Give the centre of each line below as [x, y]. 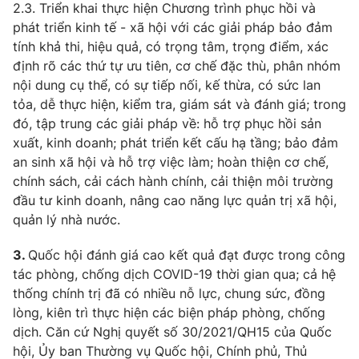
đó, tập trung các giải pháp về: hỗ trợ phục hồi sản [167, 123]
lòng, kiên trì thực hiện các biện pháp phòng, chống [169, 313]
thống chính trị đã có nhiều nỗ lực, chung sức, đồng [169, 293]
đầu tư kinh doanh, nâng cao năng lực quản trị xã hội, [175, 200]
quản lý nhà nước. [67, 220]
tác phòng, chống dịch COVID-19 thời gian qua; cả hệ [174, 274]
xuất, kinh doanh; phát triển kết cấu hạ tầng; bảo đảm [175, 143]
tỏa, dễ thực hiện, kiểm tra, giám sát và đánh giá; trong [179, 104]
